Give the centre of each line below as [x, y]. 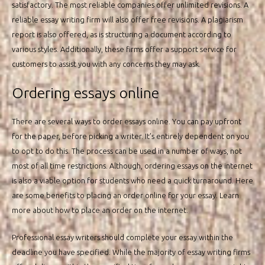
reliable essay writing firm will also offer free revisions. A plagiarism [127, 19]
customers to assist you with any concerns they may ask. [106, 64]
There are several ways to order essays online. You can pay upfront [127, 122]
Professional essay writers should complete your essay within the [122, 237]
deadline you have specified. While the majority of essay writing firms [131, 252]
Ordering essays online [85, 93]
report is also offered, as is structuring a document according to [122, 34]
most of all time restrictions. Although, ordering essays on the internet [132, 166]
